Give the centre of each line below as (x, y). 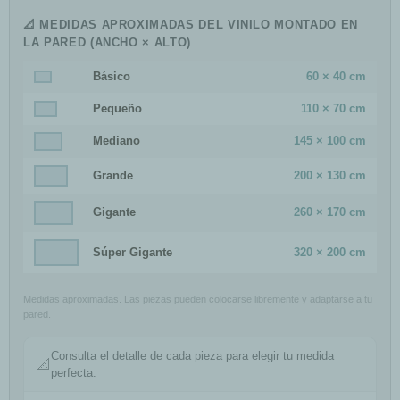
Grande (113, 176)
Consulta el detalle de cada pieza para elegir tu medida (192, 356)
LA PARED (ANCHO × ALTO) (107, 43)
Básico (112, 77)
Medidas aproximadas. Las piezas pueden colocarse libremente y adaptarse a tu (198, 300)
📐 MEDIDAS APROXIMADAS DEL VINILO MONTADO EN (191, 25)
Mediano (117, 141)
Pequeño (117, 109)
